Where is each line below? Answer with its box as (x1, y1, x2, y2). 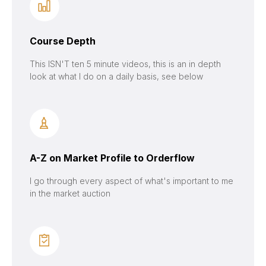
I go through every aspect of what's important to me (30, 176, 233, 186)
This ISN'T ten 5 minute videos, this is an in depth (30, 59, 221, 69)
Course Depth (30, 35, 96, 47)
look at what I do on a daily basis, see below (30, 71, 203, 82)
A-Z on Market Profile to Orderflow (30, 152, 195, 164)
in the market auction (30, 188, 110, 199)
